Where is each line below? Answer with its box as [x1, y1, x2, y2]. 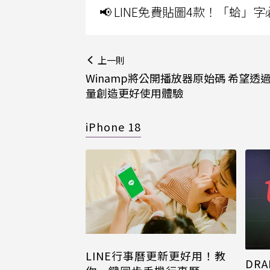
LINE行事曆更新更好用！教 [86, 247, 226, 263]
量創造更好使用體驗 [86, 85, 183, 101]
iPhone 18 [86, 119, 141, 134]
